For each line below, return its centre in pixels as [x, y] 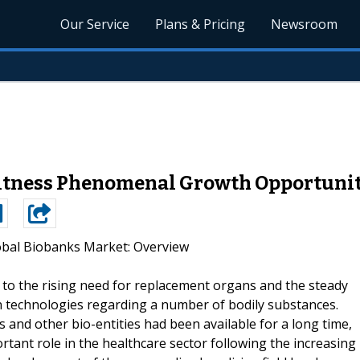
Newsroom [305, 24]
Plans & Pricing [200, 24]
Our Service [95, 24]
